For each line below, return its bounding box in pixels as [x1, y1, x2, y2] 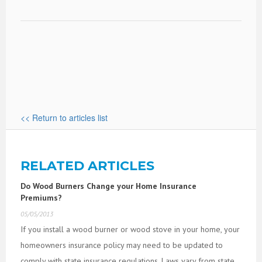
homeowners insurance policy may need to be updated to [20, 239, 223, 250]
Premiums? [20, 192, 62, 203]
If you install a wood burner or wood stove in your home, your [20, 223, 240, 235]
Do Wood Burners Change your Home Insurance [20, 180, 196, 191]
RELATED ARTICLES [20, 157, 154, 174]
